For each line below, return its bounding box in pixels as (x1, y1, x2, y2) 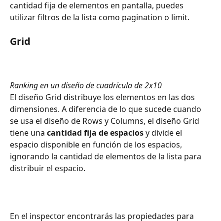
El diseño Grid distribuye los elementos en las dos (10, 92, 197, 103)
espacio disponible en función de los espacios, (10, 139, 184, 150)
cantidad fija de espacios (47, 127, 144, 139)
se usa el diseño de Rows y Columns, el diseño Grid (10, 115, 201, 127)
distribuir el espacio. (10, 163, 85, 174)
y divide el (144, 127, 184, 139)
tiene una (10, 127, 47, 139)
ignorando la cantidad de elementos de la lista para (10, 151, 203, 162)
